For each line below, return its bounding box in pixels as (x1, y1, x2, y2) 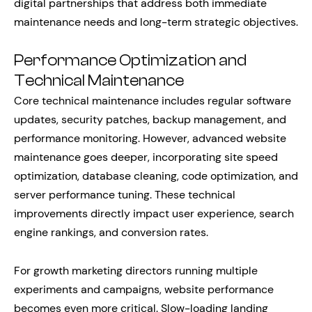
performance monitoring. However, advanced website (14, 131, 286, 146)
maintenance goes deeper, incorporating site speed (14, 150, 278, 164)
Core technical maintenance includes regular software (14, 93, 291, 108)
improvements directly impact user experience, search (14, 206, 294, 221)
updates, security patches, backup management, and (14, 112, 286, 127)
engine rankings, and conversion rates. (14, 225, 208, 240)
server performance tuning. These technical (14, 187, 235, 202)
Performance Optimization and (14, 52, 247, 70)
